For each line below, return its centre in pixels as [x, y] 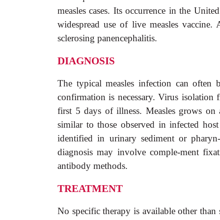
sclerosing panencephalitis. [107, 38]
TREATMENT [90, 189]
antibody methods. [93, 166]
